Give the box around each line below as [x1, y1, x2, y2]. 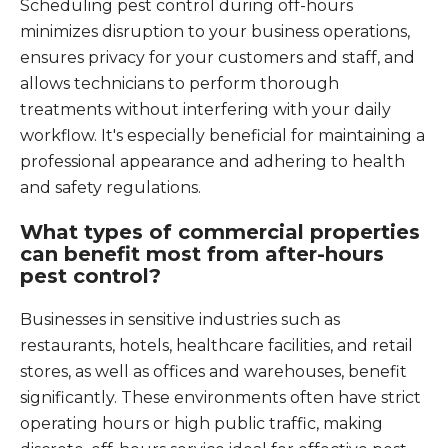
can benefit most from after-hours [20, 242, 384, 266]
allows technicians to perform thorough [20, 74, 339, 93]
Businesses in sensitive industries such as [20, 310, 340, 329]
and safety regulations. [20, 178, 201, 197]
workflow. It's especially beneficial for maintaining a [20, 126, 425, 145]
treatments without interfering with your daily [20, 100, 391, 119]
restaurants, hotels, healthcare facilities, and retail [20, 336, 413, 355]
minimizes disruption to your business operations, [20, 22, 410, 41]
